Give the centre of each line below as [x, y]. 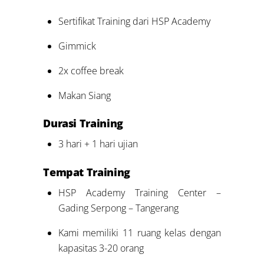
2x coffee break [91, 70]
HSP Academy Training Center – [139, 192]
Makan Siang [84, 95]
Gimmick [77, 46]
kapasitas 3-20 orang [101, 248]
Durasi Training [83, 123]
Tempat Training [87, 172]
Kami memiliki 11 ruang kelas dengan [139, 232]
